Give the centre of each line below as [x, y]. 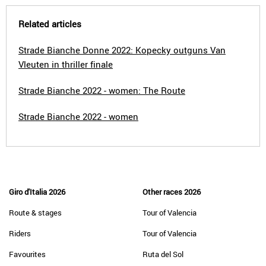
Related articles [50, 24]
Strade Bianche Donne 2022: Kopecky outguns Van [122, 50]
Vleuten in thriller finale [66, 64]
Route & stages [35, 213]
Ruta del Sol [163, 254]
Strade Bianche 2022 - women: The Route [102, 90]
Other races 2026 [172, 192]
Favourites [27, 254]
